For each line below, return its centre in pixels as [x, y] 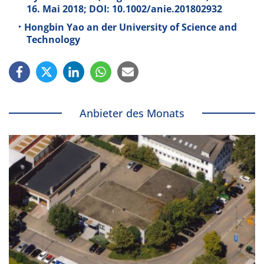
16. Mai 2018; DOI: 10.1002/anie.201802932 [124, 9]
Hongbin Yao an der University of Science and [131, 27]
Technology [53, 40]
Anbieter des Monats [132, 113]
